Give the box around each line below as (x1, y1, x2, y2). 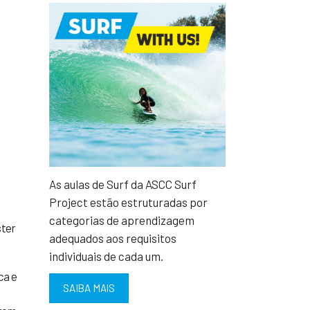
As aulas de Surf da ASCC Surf (49, 177, 197, 192)
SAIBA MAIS (63, 282, 115, 295)
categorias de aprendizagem (49, 213, 194, 228)
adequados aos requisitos (49, 231, 176, 246)
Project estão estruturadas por (49, 195, 208, 210)
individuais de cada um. (49, 249, 163, 264)
